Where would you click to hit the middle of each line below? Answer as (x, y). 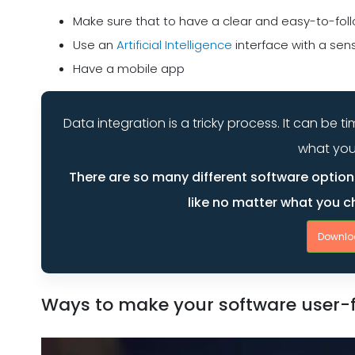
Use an (95, 45)
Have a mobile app (129, 69)
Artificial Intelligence (174, 45)
